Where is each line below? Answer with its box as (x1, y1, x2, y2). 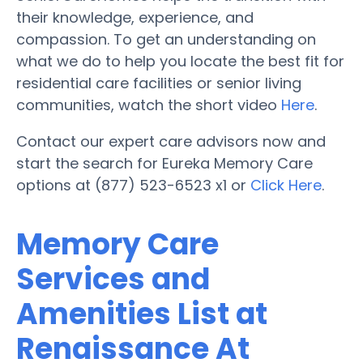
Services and (16, 258, 210, 300)
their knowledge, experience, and (16, 6, 254, 28)
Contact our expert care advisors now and (16, 130, 326, 152)
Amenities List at (16, 293, 267, 335)
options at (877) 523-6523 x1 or (16, 174, 250, 195)
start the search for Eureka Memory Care (16, 152, 313, 173)
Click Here (250, 174, 322, 195)
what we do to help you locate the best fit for (16, 50, 344, 71)
